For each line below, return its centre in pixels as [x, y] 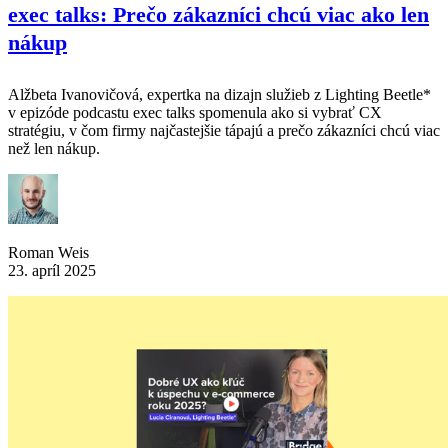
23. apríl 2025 [52, 271]
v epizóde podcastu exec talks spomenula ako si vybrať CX [195, 113]
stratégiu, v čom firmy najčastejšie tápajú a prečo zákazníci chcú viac [224, 131]
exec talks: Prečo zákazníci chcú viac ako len [218, 15]
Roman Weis [48, 253]
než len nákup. [54, 149]
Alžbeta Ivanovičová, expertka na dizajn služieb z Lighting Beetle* [219, 95]
